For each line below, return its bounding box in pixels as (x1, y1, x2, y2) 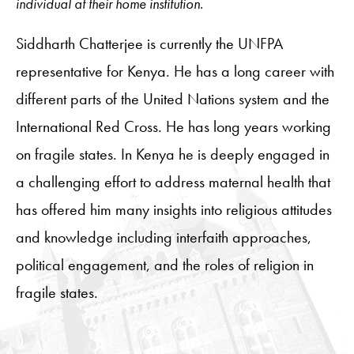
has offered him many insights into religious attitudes (16, 198, 332, 220)
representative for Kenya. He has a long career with (16, 60, 334, 81)
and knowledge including (16, 226, 176, 247)
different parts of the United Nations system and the (16, 88, 330, 109)
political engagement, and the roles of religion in (16, 254, 314, 275)
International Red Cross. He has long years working (16, 115, 331, 137)
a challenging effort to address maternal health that (16, 171, 330, 192)
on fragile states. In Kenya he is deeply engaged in (16, 143, 330, 164)
